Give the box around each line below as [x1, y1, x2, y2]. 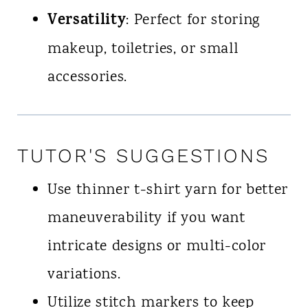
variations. [47, 264, 121, 287]
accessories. [47, 67, 127, 89]
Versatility [47, 9, 126, 34]
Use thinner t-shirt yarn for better [47, 179, 289, 202]
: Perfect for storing [126, 10, 261, 32]
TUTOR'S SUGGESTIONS [16, 144, 269, 168]
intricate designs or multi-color [47, 236, 267, 258]
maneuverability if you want [47, 208, 245, 230]
